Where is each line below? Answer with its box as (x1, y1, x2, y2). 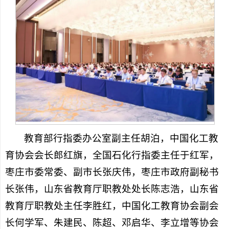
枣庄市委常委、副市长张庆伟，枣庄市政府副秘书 (5, 166, 219, 177)
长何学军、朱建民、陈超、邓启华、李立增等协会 (5, 217, 219, 228)
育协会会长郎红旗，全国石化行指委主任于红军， (5, 149, 219, 161)
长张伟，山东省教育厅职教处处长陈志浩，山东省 (5, 183, 219, 194)
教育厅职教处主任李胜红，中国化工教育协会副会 (5, 200, 219, 211)
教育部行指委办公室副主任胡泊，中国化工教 (24, 132, 219, 144)
